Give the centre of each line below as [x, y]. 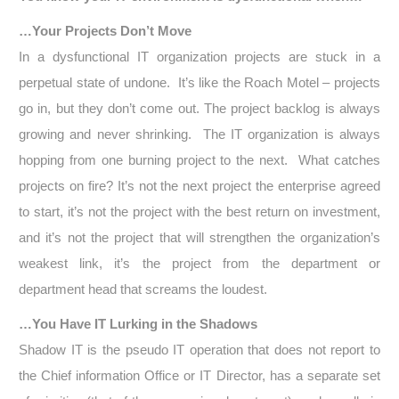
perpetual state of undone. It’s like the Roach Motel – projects [199, 82]
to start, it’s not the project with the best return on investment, [199, 212]
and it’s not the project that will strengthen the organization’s [199, 237]
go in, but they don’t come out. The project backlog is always [199, 108]
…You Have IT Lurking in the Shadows [138, 324]
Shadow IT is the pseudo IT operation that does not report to [199, 350]
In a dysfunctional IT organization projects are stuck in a [199, 57]
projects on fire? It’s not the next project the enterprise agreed [199, 186]
